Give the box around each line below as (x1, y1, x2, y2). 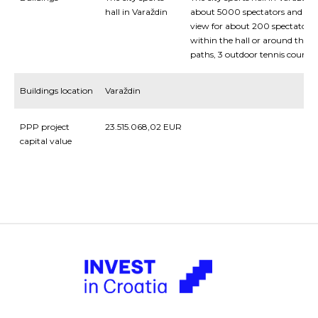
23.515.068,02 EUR (105, 121, 182, 132)
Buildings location (20, 85, 93, 96)
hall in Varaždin (105, 6, 168, 17)
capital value (20, 136, 72, 146)
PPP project (20, 121, 70, 132)
